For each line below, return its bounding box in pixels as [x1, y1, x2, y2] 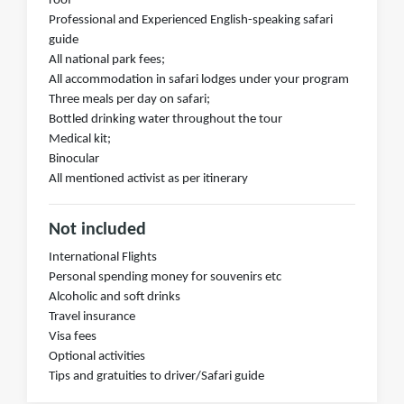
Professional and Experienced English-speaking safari [49, 14, 333, 28]
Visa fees [49, 330, 96, 344]
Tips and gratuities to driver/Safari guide [49, 370, 264, 384]
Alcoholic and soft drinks [49, 290, 180, 305]
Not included [49, 221, 146, 240]
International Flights [49, 251, 157, 265]
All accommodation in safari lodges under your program [49, 73, 349, 87]
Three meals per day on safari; [49, 93, 210, 107]
